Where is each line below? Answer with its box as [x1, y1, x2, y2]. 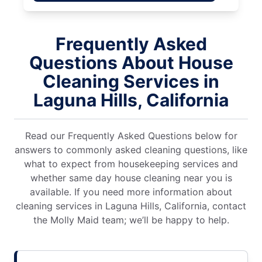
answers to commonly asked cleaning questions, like [15, 144, 247, 156]
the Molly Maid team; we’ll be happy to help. [33, 214, 229, 226]
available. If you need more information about [30, 186, 232, 198]
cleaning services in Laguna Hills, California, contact [16, 200, 246, 212]
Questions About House [29, 52, 233, 74]
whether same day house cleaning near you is [30, 172, 232, 184]
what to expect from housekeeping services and [24, 158, 238, 170]
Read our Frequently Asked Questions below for [25, 130, 237, 142]
